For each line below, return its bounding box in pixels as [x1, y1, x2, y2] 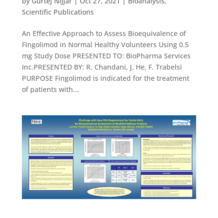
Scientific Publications [21, 7, 94, 17]
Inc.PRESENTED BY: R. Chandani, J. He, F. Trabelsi [21, 62, 182, 72]
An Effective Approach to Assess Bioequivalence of [21, 28, 186, 38]
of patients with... [21, 84, 79, 94]
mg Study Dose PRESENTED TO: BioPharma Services [21, 51, 191, 60]
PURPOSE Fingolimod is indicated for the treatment [21, 73, 189, 83]
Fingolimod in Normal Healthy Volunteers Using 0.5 [21, 39, 189, 49]
